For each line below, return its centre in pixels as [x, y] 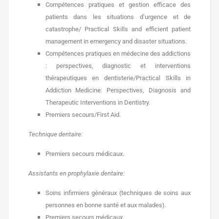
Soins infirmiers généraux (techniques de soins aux [118, 193]
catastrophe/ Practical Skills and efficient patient [118, 29]
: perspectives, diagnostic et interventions [118, 66]
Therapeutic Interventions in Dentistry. [98, 102]
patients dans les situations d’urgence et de [118, 17]
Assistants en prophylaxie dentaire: [76, 173]
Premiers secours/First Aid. [83, 115]
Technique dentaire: [55, 134]
